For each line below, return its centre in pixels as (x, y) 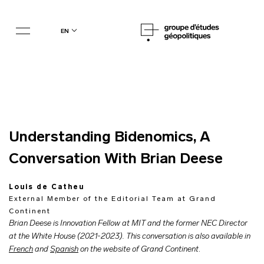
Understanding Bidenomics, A (110, 138)
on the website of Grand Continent (138, 250)
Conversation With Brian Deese (116, 159)
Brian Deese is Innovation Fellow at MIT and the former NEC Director (128, 224)
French (21, 250)
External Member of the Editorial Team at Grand (113, 199)
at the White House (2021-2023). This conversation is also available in (130, 237)
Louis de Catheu (47, 187)
